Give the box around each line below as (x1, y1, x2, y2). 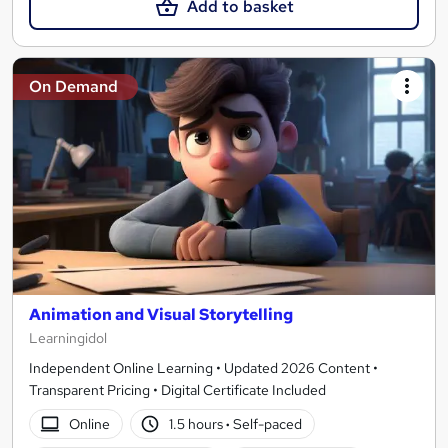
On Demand (29, 75, 118, 97)
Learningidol (29, 329, 107, 348)
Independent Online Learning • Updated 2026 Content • (29, 359, 378, 378)
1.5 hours (169, 414, 227, 433)
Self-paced (230, 414, 303, 433)
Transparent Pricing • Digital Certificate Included (29, 381, 326, 400)
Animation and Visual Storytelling (29, 304, 293, 326)
